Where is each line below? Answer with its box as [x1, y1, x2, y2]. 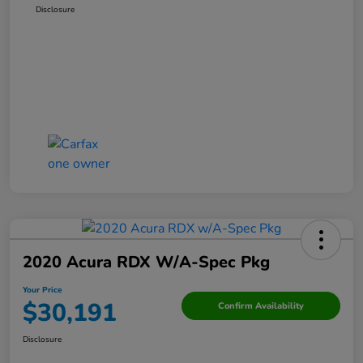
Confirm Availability [218, 299, 304, 312]
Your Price [23, 284, 62, 297]
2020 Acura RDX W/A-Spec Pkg [23, 251, 270, 274]
